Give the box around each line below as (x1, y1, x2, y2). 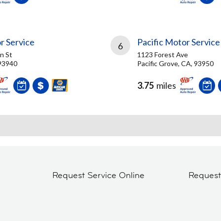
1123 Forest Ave (137, 50, 188, 59)
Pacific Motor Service (137, 37, 220, 47)
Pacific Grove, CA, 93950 (137, 59, 214, 68)
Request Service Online (52, 170, 145, 181)
